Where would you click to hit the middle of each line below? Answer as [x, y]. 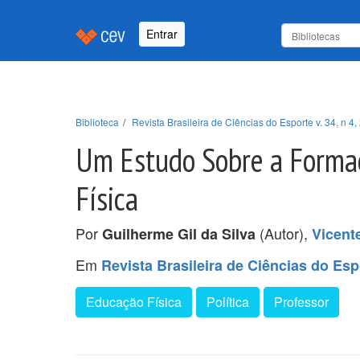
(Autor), [284, 233]
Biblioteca [97, 121]
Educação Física [134, 301]
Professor [301, 301]
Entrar [162, 34]
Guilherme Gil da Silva [179, 233]
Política [228, 301]
